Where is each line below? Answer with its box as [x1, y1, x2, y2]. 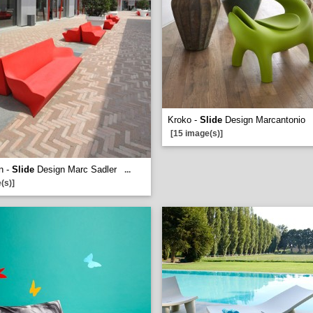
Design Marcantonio [222, 115, 305, 125]
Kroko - [168, 115, 200, 125]
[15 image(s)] [170, 129, 223, 138]
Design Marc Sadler [34, 164, 117, 175]
